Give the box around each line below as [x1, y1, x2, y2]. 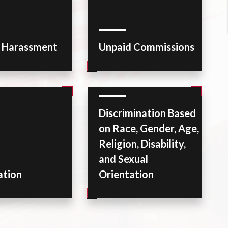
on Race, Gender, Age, [99, 122, 199, 134]
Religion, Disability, [99, 137, 186, 150]
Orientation [99, 168, 154, 180]
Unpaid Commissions [99, 41, 195, 53]
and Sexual [99, 153, 149, 165]
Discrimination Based [99, 107, 196, 119]
